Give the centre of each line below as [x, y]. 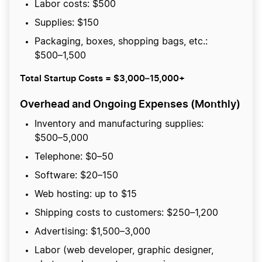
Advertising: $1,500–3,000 [92, 232]
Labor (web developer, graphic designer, [124, 251]
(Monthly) [214, 104]
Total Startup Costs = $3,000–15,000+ [102, 78]
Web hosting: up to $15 [86, 194]
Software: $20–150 [78, 176]
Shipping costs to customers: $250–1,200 [126, 213]
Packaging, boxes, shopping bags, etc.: [121, 42]
